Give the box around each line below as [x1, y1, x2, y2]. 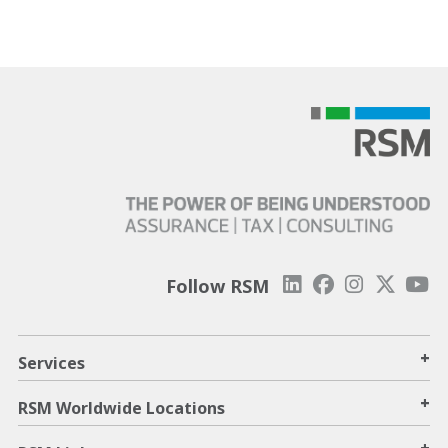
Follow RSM [165, 273, 269, 298]
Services [18, 351, 85, 374]
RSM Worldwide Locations [18, 396, 225, 419]
